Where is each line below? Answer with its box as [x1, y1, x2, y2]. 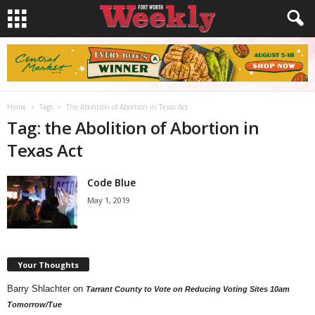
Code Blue [87, 176, 136, 189]
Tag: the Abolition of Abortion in [7, 116, 259, 139]
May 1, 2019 [87, 195, 130, 205]
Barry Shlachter [7, 283, 70, 294]
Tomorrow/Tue [7, 300, 62, 309]
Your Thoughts [18, 259, 79, 270]
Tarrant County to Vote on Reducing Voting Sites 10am [86, 284, 290, 293]
